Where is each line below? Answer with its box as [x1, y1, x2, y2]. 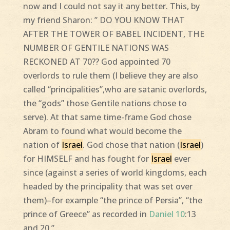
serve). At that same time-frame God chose [23, 111, 191, 123]
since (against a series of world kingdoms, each [23, 167, 207, 179]
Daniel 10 [148, 208, 185, 220]
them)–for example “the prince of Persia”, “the [23, 195, 202, 206]
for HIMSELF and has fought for [23, 153, 151, 165]
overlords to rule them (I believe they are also [23, 70, 198, 82]
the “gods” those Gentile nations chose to [23, 98, 187, 109]
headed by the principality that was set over [23, 181, 193, 193]
